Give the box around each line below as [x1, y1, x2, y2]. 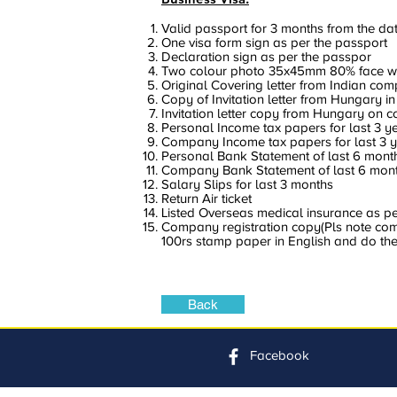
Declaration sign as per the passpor [161, 50, 371, 64]
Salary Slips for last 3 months [161, 177, 333, 191]
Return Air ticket [161, 191, 252, 206]
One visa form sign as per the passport [161, 35, 387, 50]
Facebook [250, 348, 309, 362]
